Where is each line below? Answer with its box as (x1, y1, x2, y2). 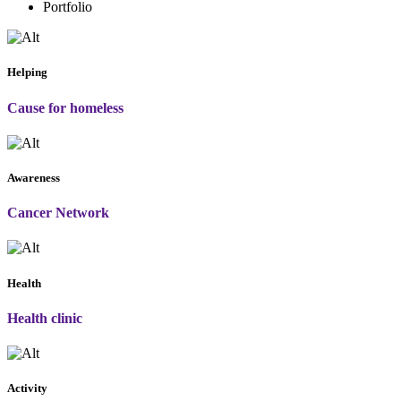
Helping (7, 65, 47, 80)
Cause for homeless (7, 99, 124, 115)
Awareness (7, 171, 60, 185)
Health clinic (7, 310, 82, 326)
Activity (7, 381, 47, 396)
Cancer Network (7, 205, 109, 221)
